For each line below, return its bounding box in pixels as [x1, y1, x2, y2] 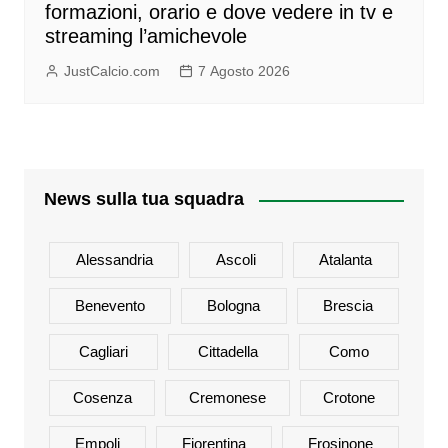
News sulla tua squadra [43, 189, 244, 210]
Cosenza [72, 389, 132, 407]
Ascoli [215, 251, 256, 269]
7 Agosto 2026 [197, 63, 290, 80]
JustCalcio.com [63, 63, 160, 80]
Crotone [323, 389, 376, 407]
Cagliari [79, 343, 129, 361]
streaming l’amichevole [44, 25, 247, 48]
